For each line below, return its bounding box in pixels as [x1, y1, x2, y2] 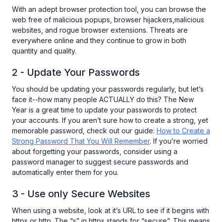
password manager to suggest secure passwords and [12, 158, 188, 166]
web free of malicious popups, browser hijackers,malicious [12, 15, 204, 24]
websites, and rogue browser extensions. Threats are [12, 26, 188, 34]
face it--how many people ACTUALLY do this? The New [12, 95, 194, 104]
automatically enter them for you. [12, 168, 118, 176]
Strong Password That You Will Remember [12, 137, 150, 145]
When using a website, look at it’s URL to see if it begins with [12, 206, 209, 215]
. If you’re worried [150, 137, 208, 145]
